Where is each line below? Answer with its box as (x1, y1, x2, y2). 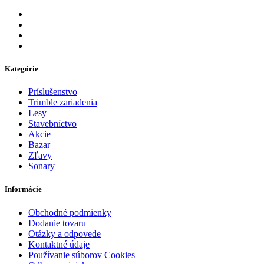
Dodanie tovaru (28, 217, 86, 228)
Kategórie (5, 64, 38, 74)
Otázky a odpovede (28, 228, 101, 239)
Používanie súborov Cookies (28, 249, 135, 260)
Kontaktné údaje (28, 239, 90, 249)
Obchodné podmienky (28, 207, 111, 217)
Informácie (5, 184, 42, 194)
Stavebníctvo (28, 118, 77, 129)
